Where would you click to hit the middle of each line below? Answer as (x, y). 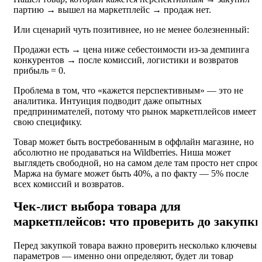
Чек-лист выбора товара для (97, 206)
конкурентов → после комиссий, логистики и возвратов (126, 60)
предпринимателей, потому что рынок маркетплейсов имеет (135, 112)
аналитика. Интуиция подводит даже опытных (108, 101)
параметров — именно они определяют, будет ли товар (123, 256)
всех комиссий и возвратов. (69, 184)
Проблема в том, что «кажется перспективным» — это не (128, 91)
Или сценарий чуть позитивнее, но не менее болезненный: (131, 30)
